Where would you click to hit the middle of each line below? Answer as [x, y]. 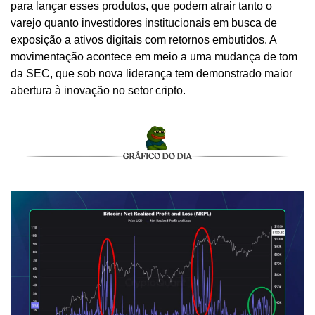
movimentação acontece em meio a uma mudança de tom [154, 56]
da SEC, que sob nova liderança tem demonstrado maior [152, 73]
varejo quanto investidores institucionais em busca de [144, 22]
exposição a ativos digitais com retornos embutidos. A [143, 39]
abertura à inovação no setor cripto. [99, 90]
